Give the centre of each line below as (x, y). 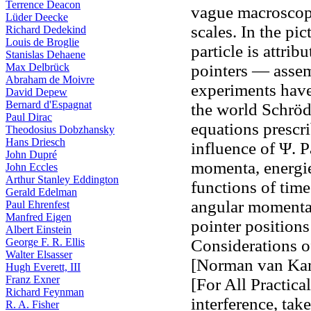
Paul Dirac (29, 117)
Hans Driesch (35, 142)
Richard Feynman (45, 292)
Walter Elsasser (39, 254)
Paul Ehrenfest (37, 204)
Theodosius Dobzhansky (60, 129)
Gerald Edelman (41, 192)
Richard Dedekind (46, 30)
